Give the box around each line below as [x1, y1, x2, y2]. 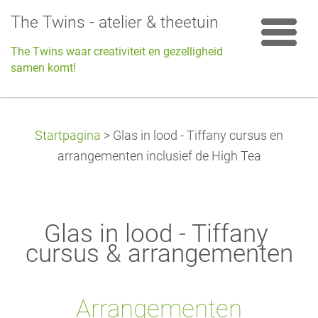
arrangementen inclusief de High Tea [57, 149, 261, 163]
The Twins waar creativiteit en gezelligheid [11, 45, 223, 58]
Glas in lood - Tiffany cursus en [113, 128, 283, 143]
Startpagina [35, 128, 101, 143]
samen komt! [11, 61, 76, 75]
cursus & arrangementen [25, 238, 293, 268]
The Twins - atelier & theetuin [11, 13, 219, 32]
